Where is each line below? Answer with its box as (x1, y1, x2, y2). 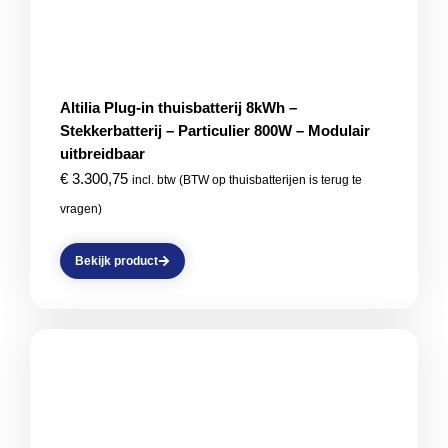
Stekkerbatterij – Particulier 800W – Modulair (60, 122, 370, 139)
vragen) (60, 202, 102, 216)
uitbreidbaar (60, 145, 145, 162)
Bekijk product (75, 254, 158, 268)
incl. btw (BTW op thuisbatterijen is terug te (132, 173, 362, 187)
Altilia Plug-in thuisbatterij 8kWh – (60, 99, 297, 116)
